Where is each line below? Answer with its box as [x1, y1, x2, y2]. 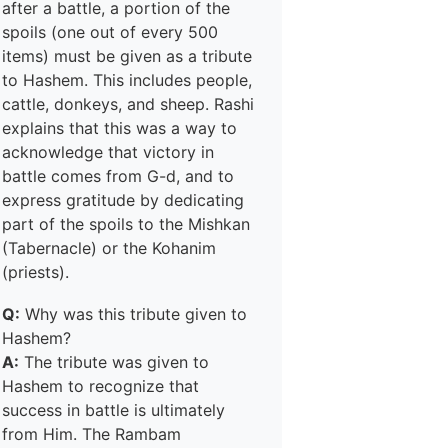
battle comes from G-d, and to [2, 166, 234, 186]
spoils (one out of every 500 [2, 22, 218, 42]
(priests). [2, 262, 69, 282]
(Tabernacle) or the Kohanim [2, 238, 216, 258]
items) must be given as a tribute [2, 46, 252, 66]
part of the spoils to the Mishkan [2, 214, 250, 234]
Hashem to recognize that [2, 376, 199, 396]
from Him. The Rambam [2, 424, 181, 444]
